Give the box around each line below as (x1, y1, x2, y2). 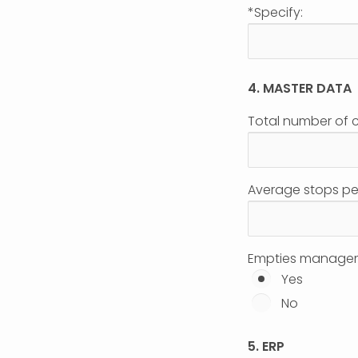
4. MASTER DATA (247, 79, 352, 98)
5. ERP (247, 337, 284, 356)
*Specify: (247, 2, 303, 22)
